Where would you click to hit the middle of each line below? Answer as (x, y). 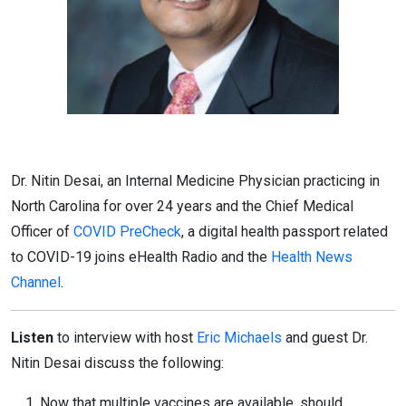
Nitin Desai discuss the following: (117, 363)
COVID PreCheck (127, 232)
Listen (32, 338)
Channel (36, 282)
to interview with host (125, 338)
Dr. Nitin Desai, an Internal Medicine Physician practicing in (195, 181)
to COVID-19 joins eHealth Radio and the (141, 257)
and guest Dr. (325, 338)
